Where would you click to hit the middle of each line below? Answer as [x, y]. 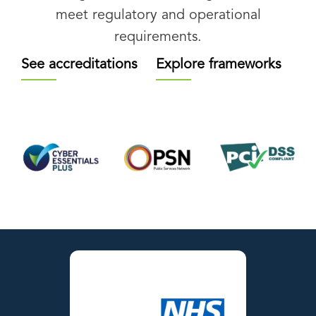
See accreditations [79, 65]
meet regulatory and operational [158, 15]
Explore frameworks [218, 65]
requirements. [158, 37]
